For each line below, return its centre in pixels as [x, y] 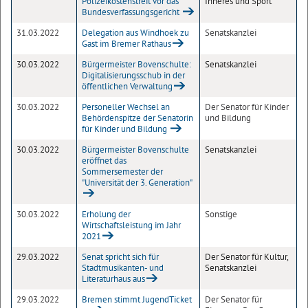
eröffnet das [104, 161]
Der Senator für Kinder [247, 107]
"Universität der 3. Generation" [137, 183]
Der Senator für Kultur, [246, 257]
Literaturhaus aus [113, 279]
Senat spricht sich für [120, 257]
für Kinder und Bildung [125, 129]
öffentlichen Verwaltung [127, 86]
